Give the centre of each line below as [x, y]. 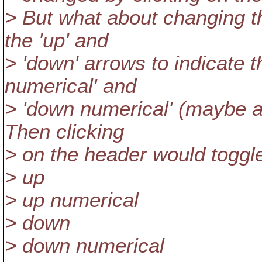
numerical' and [70, 86]
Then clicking [64, 132]
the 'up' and [56, 40]
